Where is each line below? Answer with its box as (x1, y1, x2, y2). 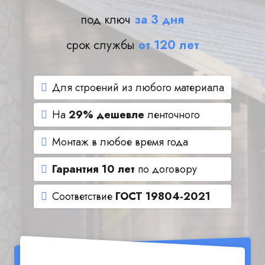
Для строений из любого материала (52, 80, 224, 95)
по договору (135, 161, 197, 177)
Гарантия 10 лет (52, 161, 135, 177)
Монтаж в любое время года (52, 134, 188, 150)
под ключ (81, 11, 134, 28)
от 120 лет (138, 37, 199, 54)
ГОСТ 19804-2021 (115, 189, 211, 204)
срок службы (66, 37, 138, 54)
